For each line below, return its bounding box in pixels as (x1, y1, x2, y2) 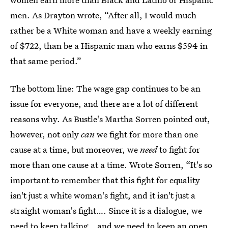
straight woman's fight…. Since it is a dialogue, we (10, 204, 202, 216)
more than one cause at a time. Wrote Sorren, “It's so (10, 158, 212, 170)
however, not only (10, 128, 81, 140)
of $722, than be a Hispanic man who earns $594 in (10, 39, 208, 51)
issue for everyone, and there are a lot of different (10, 97, 198, 109)
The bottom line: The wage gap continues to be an (10, 82, 201, 94)
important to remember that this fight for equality (10, 174, 200, 186)
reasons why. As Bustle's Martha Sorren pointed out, (10, 112, 210, 125)
